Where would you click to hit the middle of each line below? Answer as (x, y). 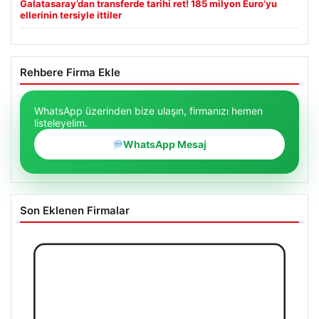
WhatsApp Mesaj (165, 145)
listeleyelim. (61, 123)
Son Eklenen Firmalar (75, 211)
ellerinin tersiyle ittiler (71, 15)
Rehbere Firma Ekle (70, 73)
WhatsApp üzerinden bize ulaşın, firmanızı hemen (148, 111)
